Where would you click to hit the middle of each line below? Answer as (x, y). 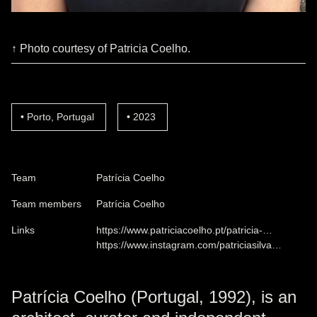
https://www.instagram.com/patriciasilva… (189, 244)
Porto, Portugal (60, 116)
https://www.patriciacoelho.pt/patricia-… (184, 230)
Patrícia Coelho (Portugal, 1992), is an (154, 296)
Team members (46, 203)
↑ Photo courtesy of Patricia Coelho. (101, 48)
